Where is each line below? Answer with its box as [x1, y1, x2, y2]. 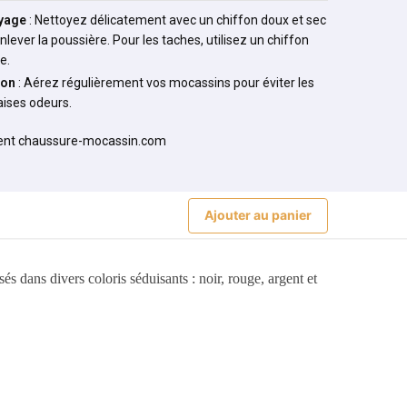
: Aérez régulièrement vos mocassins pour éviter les [15, 75, 314, 91]
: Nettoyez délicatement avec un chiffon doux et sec [25, 13, 326, 28]
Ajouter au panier [203, 207, 312, 223]
